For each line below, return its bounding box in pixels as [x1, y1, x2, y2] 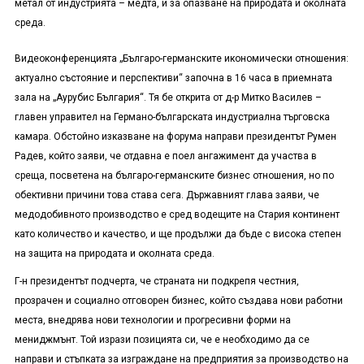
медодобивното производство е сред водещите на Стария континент [14, 209, 340, 221]
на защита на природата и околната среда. [14, 248, 214, 260]
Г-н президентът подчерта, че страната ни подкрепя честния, [14, 275, 299, 288]
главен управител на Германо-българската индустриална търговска [14, 111, 330, 123]
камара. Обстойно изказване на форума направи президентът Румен [14, 131, 336, 143]
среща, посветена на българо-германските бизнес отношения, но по [14, 170, 334, 182]
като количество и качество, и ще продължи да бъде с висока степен [14, 228, 341, 240]
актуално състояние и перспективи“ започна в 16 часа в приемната [14, 72, 332, 84]
